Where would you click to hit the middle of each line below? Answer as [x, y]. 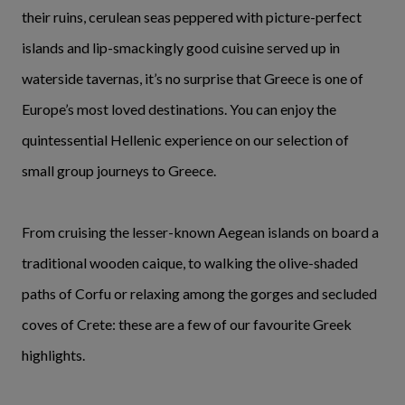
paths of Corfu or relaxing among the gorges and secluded [199, 293]
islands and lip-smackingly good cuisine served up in [181, 47]
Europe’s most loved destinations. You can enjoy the [179, 108]
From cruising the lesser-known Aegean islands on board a [200, 231]
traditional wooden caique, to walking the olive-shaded [190, 262]
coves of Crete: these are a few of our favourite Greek [187, 324]
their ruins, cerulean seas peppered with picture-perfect [192, 16]
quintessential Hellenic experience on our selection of [185, 139]
